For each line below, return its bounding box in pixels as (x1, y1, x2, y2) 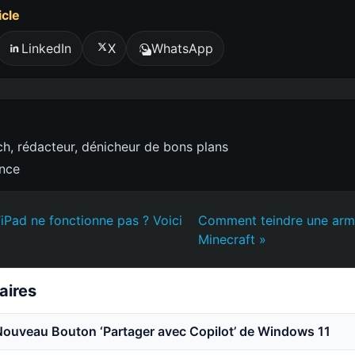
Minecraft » (198, 231, 267, 247)
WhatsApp (151, 40, 214, 56)
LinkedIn (21, 40, 71, 56)
